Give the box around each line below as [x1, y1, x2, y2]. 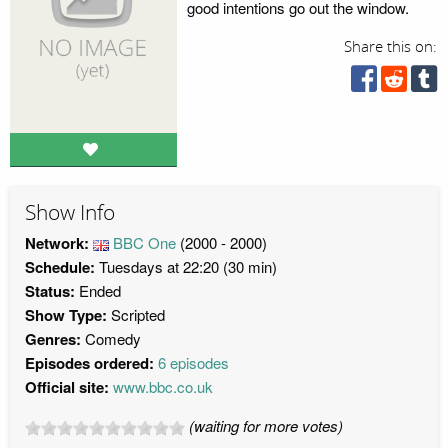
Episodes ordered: [25, 352, 154, 375]
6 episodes [158, 352, 229, 374]
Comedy [85, 328, 141, 350]
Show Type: [25, 304, 111, 327]
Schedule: [25, 256, 95, 279]
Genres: [25, 328, 81, 351]
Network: [25, 232, 93, 255]
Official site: [25, 376, 109, 399]
